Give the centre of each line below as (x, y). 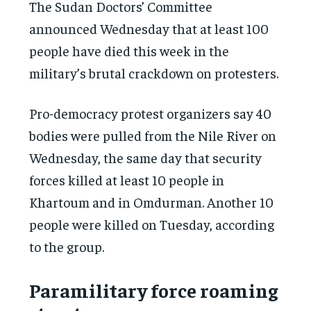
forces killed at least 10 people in (127, 179)
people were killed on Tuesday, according (152, 224)
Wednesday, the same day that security (146, 157)
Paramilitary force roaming (154, 289)
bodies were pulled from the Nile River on (153, 135)
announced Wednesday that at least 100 (149, 28)
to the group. (67, 246)
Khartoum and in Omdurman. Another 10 (152, 201)
